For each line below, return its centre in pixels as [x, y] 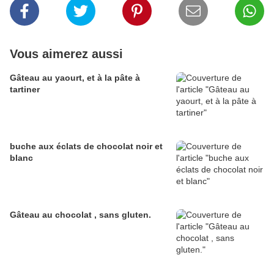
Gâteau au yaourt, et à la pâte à [75, 78]
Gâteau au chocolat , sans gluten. [80, 215]
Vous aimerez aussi [66, 54]
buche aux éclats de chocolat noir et [86, 146]
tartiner [25, 90]
